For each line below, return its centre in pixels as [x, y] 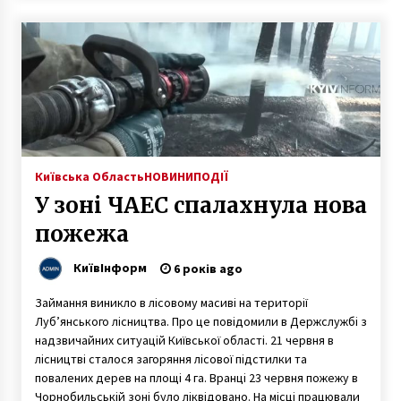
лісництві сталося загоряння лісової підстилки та [171, 358]
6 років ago [206, 268]
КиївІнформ [110, 267]
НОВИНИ [168, 176]
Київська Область [89, 176]
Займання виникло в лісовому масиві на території [171, 302]
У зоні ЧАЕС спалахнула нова [200, 205]
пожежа [81, 234]
